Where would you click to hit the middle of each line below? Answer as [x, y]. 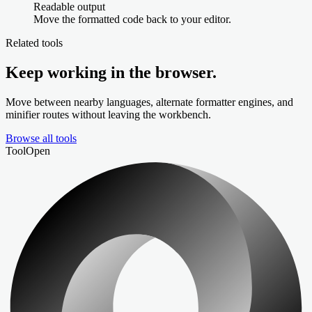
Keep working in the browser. [111, 72]
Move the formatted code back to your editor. [132, 19]
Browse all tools [41, 138]
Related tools [34, 43]
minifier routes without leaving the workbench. [108, 114]
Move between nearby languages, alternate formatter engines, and [149, 102]
